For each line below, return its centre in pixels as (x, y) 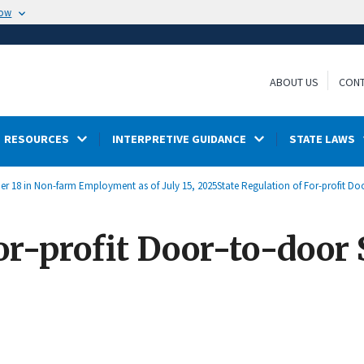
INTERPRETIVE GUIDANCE (179, 139)
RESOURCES (36, 139)
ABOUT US (294, 82)
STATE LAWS (322, 139)
